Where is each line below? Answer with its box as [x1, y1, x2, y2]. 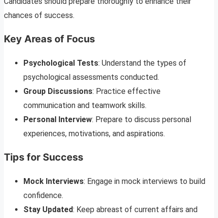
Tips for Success [4, 151, 83, 163]
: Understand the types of [98, 58, 186, 68]
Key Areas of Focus [4, 33, 95, 45]
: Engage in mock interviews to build [84, 176, 205, 186]
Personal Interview [23, 114, 92, 124]
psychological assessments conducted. [23, 72, 159, 82]
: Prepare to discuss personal [92, 114, 191, 124]
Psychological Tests [23, 58, 98, 68]
